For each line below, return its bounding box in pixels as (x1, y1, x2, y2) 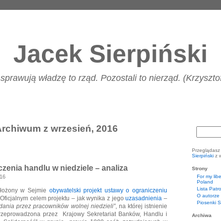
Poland (197, 179, 213, 184)
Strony (192, 166, 208, 171)
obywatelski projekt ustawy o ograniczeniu (49, 187, 168, 194)
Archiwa (192, 213, 212, 218)
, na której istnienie (115, 203, 168, 210)
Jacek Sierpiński (13, 40, 208, 68)
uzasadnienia (125, 195, 162, 202)
